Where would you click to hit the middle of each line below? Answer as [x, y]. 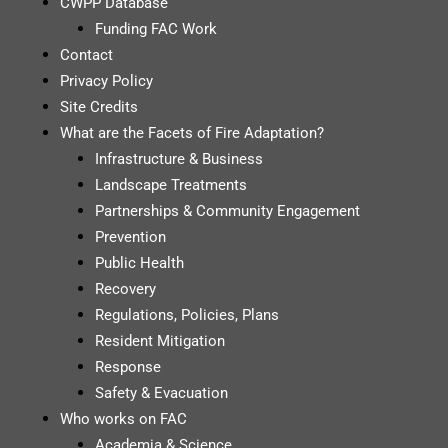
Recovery [125, 288]
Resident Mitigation [160, 340]
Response [128, 366]
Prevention [130, 236]
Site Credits [99, 106]
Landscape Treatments [171, 184]
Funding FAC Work [156, 28]
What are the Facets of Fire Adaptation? [192, 132]
